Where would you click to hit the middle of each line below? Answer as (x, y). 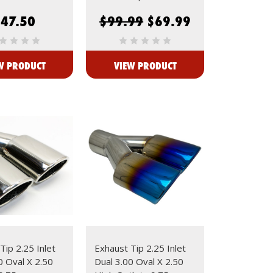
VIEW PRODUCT (145, 66)
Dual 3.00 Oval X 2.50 (139, 262)
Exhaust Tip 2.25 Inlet (140, 248)
